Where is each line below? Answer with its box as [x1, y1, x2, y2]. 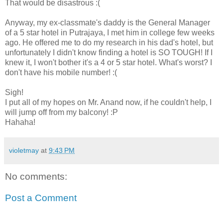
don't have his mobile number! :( [5, 68, 117, 77]
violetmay [9, 146, 39, 154]
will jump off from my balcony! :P [5, 108, 118, 116]
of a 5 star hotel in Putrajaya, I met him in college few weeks [5, 28, 215, 37]
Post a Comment [5, 193, 77, 204]
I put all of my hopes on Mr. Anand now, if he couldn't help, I [5, 98, 212, 107]
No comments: [5, 171, 67, 182]
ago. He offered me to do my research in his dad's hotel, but [5, 38, 213, 47]
